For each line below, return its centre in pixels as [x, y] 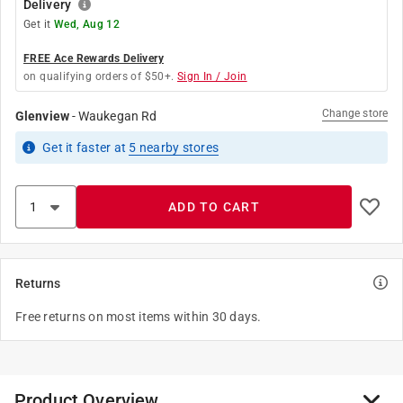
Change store [354, 113]
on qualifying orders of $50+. [99, 76]
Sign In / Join [212, 76]
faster [94, 148]
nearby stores [177, 148]
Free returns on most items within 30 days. [139, 317]
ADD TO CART [214, 207]
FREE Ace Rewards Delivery [94, 58]
